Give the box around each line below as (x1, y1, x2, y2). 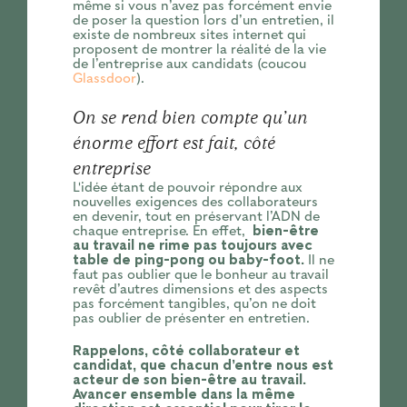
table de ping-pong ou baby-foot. (72, 253, 304, 268)
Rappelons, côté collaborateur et (72, 343, 300, 359)
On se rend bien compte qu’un (72, 104, 308, 130)
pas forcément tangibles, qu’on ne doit (72, 296, 316, 312)
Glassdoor (72, 71, 136, 86)
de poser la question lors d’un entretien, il (72, 13, 334, 28)
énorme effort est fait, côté (72, 129, 275, 155)
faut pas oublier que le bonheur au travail (72, 267, 329, 283)
